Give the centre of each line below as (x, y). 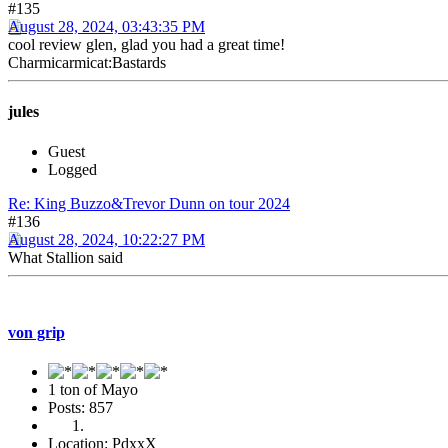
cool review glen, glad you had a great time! (146, 45)
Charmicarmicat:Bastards (87, 63)
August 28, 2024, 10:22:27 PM (106, 239)
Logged (72, 169)
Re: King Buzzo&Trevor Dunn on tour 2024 (149, 203)
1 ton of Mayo (93, 390)
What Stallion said (65, 257)
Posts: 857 (80, 408)
